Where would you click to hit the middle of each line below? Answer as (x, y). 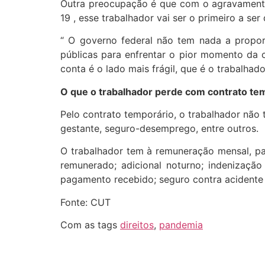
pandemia (181, 225)
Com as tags (90, 225)
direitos (137, 225)
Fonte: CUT (85, 202)
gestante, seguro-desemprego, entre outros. (159, 129)
